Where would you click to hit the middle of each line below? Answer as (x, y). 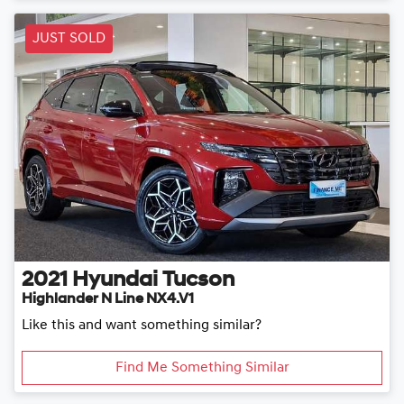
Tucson (198, 280)
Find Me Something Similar (202, 367)
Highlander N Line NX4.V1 (108, 299)
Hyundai (115, 280)
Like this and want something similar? (142, 325)
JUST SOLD (69, 39)
